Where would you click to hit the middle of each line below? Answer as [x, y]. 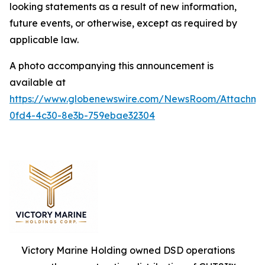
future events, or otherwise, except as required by [123, 23]
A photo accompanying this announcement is [112, 65]
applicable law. [44, 39]
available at [38, 82]
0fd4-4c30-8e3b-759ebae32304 [82, 115]
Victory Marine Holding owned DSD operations [128, 250]
